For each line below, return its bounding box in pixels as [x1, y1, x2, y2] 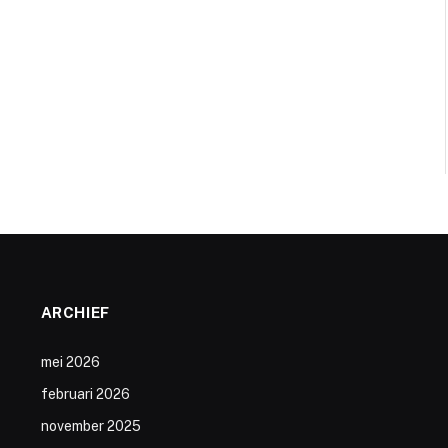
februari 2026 [40, 386, 130, 403]
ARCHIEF [40, 304, 110, 322]
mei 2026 [40, 354, 100, 371]
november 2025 [40, 418, 141, 435]
